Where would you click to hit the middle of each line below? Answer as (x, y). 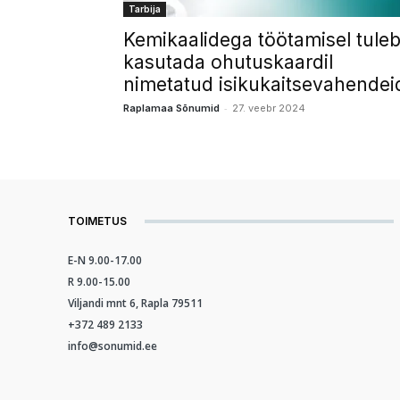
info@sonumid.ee (112, 346)
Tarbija (145, 9)
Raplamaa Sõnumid (171, 108)
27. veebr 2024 (269, 108)
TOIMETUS (97, 221)
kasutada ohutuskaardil (228, 62)
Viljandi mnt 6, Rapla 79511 (135, 303)
